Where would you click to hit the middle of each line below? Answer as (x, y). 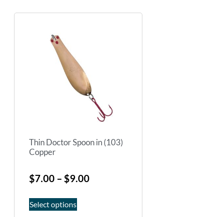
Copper (42, 152)
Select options (53, 204)
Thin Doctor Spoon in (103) (76, 142)
